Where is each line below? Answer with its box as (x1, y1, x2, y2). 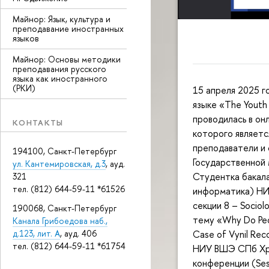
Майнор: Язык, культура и (13, 13, 110, 25)
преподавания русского (13, 63, 106, 74)
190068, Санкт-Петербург (13, 202, 116, 214)
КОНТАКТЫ (13, 117, 64, 128)
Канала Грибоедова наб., (13, 214, 107, 226)
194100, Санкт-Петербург (13, 145, 116, 157)
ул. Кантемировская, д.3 (13, 157, 106, 169)
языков (13, 32, 39, 44)
